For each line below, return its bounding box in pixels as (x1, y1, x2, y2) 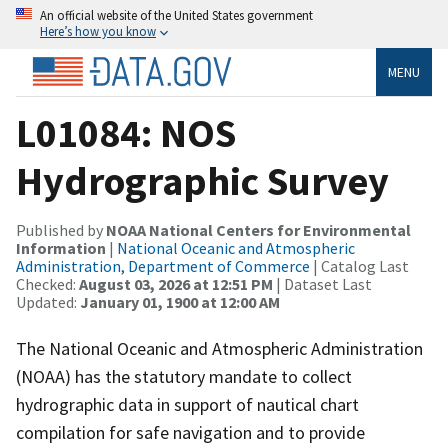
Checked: (16, 273, 79, 294)
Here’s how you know (40, 23, 156, 39)
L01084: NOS (16, 107, 236, 158)
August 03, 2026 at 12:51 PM (79, 273, 273, 294)
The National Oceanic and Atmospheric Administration (16, 336, 423, 360)
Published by (16, 219, 106, 240)
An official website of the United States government (40, 7, 313, 23)
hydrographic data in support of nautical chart (16, 392, 359, 416)
